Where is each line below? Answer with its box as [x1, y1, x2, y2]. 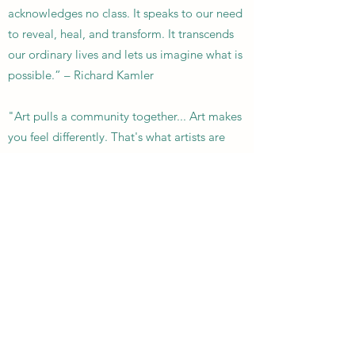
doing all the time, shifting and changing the [8, 150, 240, 165]
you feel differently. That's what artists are [8, 129, 225, 144]
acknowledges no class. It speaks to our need [8, 6, 242, 21]
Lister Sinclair [110, 170, 180, 185]
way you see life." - [8, 170, 110, 185]
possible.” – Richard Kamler [8, 67, 154, 82]
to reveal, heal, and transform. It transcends [8, 26, 234, 41]
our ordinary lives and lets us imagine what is [8, 47, 242, 62]
